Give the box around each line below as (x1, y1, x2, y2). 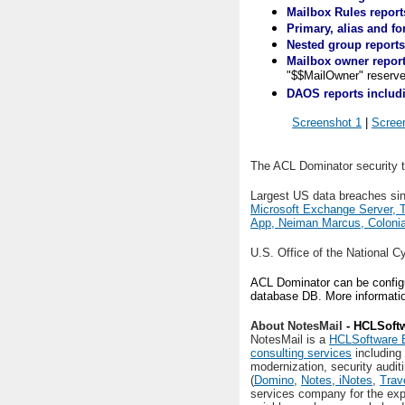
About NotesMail (250, 319, 343, 333)
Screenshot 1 (292, 116, 362, 129)
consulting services (250, 346, 352, 360)
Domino (254, 373, 294, 387)
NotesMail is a (250, 333, 329, 346)
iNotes (335, 373, 372, 387)
